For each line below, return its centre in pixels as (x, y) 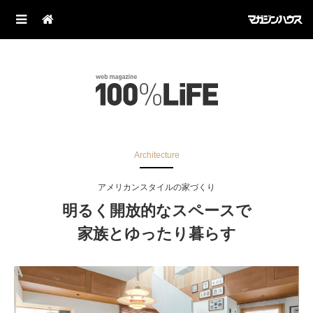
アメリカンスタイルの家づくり (156, 188)
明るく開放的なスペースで (156, 211)
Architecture (156, 155)
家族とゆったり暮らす (156, 234)
